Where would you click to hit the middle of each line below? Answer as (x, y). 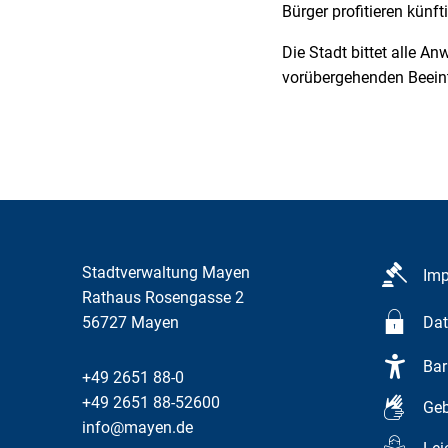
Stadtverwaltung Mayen (166, 272)
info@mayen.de (137, 427)
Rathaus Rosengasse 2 (163, 297)
